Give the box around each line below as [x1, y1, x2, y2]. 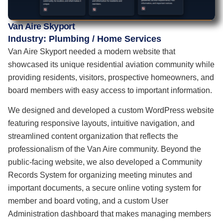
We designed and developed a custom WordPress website [8, 106, 214, 115]
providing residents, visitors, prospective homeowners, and [8, 73, 214, 82]
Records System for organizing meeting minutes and [8, 171, 192, 180]
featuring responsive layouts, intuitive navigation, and [8, 119, 195, 128]
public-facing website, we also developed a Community [8, 158, 202, 167]
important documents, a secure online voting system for [8, 184, 201, 193]
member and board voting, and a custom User [8, 197, 168, 206]
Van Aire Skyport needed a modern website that [8, 47, 175, 56]
